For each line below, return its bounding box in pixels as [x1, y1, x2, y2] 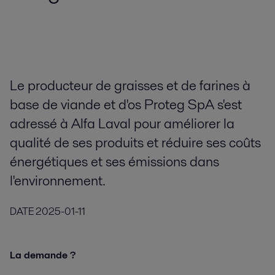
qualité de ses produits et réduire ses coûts [10, 133, 261, 153]
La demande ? [10, 247, 76, 262]
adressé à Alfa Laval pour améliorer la [10, 114, 234, 134]
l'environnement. [10, 171, 106, 191]
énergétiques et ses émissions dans [10, 152, 219, 172]
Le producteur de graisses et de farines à [10, 76, 250, 96]
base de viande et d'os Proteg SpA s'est [10, 95, 242, 115]
